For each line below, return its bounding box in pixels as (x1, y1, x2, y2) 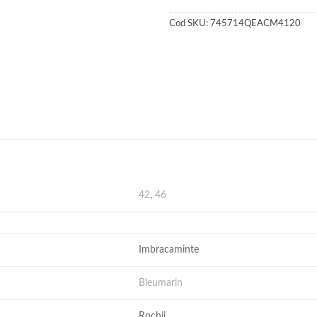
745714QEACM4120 (210, 19, 301, 28)
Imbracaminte (139, 244, 200, 255)
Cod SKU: (169, 19, 210, 28)
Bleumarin (139, 277, 183, 289)
